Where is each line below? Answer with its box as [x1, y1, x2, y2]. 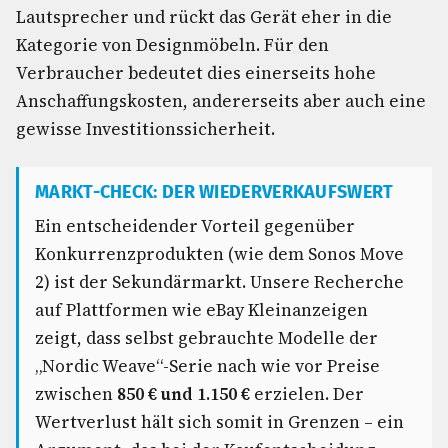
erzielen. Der [250, 382, 364, 406]
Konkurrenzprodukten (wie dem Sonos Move [35, 242, 404, 266]
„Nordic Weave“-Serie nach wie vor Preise [35, 354, 380, 378]
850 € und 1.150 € [117, 382, 250, 406]
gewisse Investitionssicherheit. [16, 117, 275, 141]
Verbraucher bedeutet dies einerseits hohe [16, 61, 376, 85]
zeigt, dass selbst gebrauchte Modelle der [35, 326, 378, 350]
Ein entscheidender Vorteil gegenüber [35, 214, 355, 238]
